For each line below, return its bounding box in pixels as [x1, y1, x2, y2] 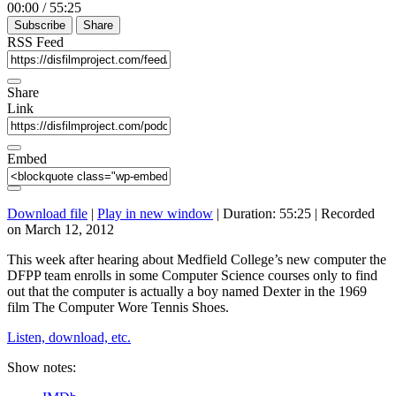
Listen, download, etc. [7, 329, 131, 345]
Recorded [321, 205, 375, 221]
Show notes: [7, 359, 76, 375]
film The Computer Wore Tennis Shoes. [7, 299, 229, 315]
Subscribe [14, 18, 65, 32]
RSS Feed [7, 34, 64, 49]
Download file [7, 205, 88, 221]
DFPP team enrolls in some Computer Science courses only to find [7, 267, 377, 283]
